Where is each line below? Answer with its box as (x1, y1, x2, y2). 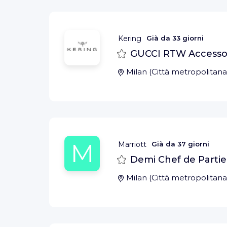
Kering (118, 33, 141, 43)
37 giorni (177, 140, 209, 148)
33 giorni (172, 34, 204, 43)
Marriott (118, 139, 146, 149)
